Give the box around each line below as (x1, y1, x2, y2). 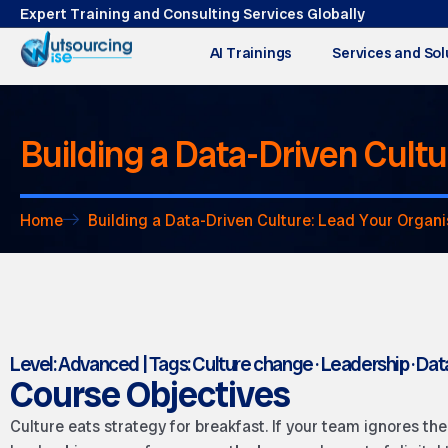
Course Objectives (10, 371, 290, 419)
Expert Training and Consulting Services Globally (20, 4, 365, 24)
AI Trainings (209, 43, 293, 63)
